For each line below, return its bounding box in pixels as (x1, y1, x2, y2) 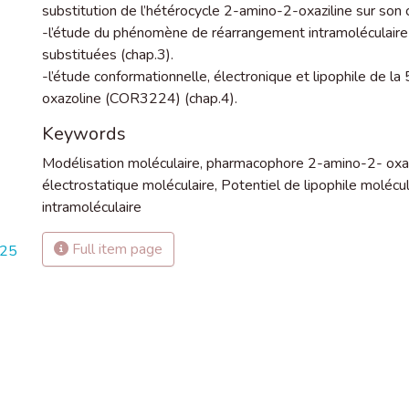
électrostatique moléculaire (42, 175, 215, 195)
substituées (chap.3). (42, 45, 173, 65)
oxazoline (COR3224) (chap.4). (42, 89, 237, 109)
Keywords (42, 121, 126, 146)
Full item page (68, 239, 163, 259)
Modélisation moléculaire (42, 153, 200, 173)
